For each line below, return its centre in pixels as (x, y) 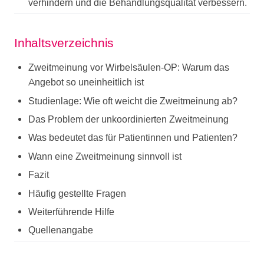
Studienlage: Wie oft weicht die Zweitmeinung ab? (133, 101)
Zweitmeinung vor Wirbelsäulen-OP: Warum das (129, 68)
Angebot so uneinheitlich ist (86, 82)
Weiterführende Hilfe (71, 212)
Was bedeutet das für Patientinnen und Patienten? (133, 138)
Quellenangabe (61, 230)
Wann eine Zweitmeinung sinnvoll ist (105, 156)
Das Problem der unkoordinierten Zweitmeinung (128, 120)
